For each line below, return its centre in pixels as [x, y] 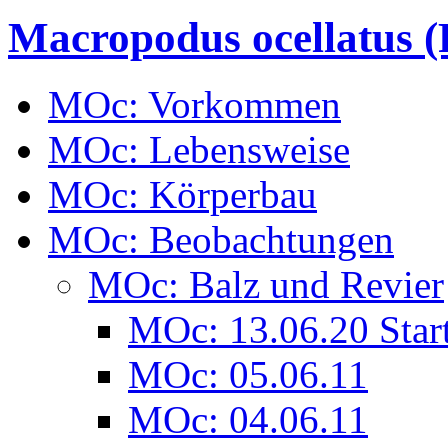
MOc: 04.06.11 [248, 420]
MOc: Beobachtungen [221, 240]
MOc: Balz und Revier [266, 285]
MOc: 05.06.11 [248, 375]
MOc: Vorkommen [194, 105]
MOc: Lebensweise [199, 150]
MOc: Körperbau [182, 195]
